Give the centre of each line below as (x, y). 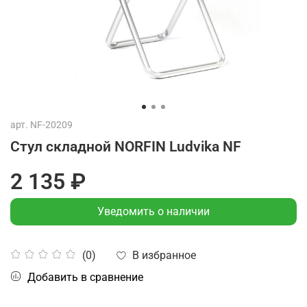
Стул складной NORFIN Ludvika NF (126, 146)
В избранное (164, 255)
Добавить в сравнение (85, 278)
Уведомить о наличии (153, 211)
